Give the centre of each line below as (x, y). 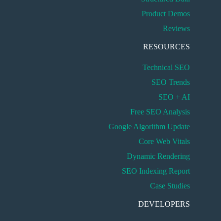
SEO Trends (171, 82)
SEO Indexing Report (156, 171)
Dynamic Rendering (159, 156)
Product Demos (166, 14)
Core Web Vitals (165, 141)
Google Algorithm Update (149, 127)
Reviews (177, 28)
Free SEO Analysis (160, 112)
